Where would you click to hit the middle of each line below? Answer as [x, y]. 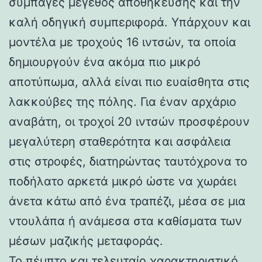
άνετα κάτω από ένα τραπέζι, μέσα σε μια [127, 201]
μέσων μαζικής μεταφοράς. [86, 241]
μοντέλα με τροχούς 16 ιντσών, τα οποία [123, 42]
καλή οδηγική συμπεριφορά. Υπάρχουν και [130, 22]
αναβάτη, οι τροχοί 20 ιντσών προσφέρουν [129, 121]
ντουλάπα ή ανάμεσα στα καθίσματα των [125, 221]
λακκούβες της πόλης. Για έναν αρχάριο [123, 101]
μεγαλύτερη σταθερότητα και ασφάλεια [120, 141]
